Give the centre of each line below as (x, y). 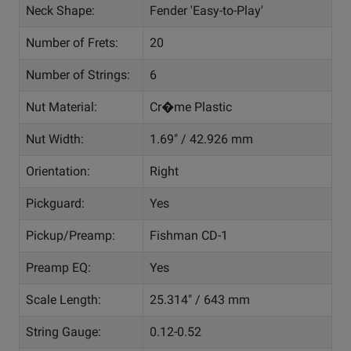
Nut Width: (55, 139)
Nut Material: (62, 107)
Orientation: (58, 172)
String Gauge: (63, 332)
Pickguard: (55, 204)
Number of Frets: (72, 43)
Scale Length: (63, 300)
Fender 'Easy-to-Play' (206, 11)
